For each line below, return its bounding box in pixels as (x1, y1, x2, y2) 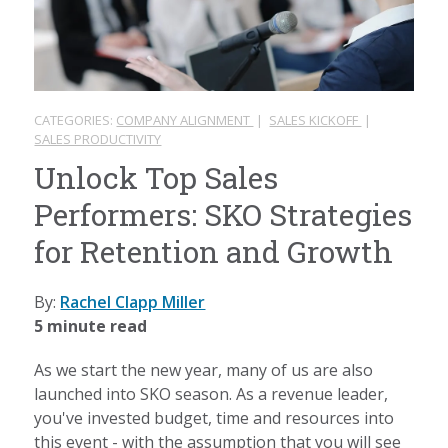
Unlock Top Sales (34, 158, 279, 198)
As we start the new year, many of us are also (34, 359, 374, 382)
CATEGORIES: (34, 111, 117, 130)
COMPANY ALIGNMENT (116, 111, 254, 130)
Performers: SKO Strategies (34, 195, 413, 235)
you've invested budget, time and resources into (34, 407, 395, 430)
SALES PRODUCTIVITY (34, 130, 162, 149)
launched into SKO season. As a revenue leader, (34, 383, 389, 406)
